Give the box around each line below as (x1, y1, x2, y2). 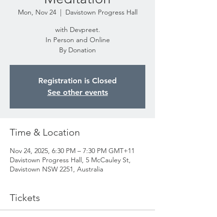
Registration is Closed (38, 76, 117, 85)
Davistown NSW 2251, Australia (10, 165, 103, 173)
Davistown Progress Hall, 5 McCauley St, (10, 155, 131, 164)
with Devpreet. (55, 25, 100, 34)
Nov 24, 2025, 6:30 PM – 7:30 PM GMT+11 (10, 146, 135, 155)
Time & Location (10, 126, 80, 138)
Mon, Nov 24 (17, 8, 56, 16)
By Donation (59, 46, 96, 54)
